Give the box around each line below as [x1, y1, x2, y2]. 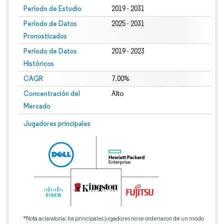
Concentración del [23, 89, 80, 98]
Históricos [23, 59, 54, 68]
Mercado [23, 101, 50, 110]
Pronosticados [23, 31, 67, 40]
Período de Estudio [23, 4, 81, 13]
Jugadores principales [23, 119, 90, 128]
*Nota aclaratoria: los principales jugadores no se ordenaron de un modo [23, 214, 204, 222]
